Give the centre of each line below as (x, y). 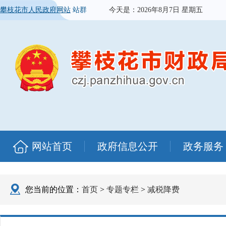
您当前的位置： (53, 189)
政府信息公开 (128, 146)
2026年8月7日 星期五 (170, 10)
